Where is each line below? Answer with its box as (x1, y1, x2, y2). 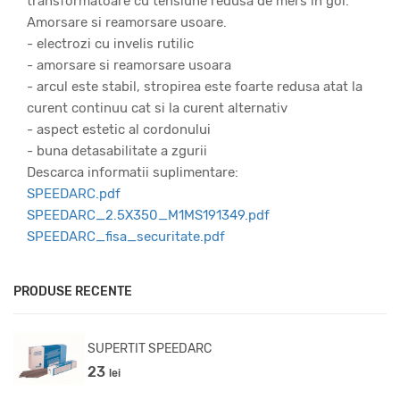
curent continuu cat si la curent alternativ (27, 100, 287, 117)
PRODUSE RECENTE (13, 284, 132, 300)
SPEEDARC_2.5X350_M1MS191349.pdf (27, 207, 270, 224)
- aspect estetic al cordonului (27, 121, 211, 138)
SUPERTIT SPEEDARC (87, 340, 212, 356)
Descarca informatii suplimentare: (27, 164, 238, 181)
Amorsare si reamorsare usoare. (27, 14, 227, 31)
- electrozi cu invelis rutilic (27, 36, 194, 53)
